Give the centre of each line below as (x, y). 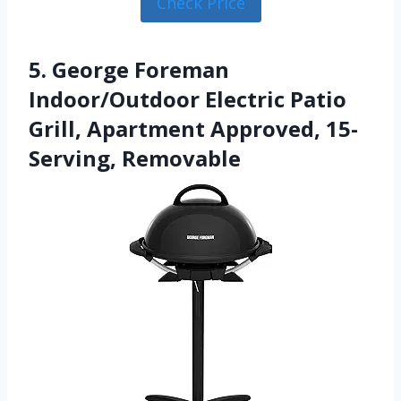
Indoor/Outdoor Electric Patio (188, 98)
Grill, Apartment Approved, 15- (193, 128)
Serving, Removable (135, 158)
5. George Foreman (129, 69)
